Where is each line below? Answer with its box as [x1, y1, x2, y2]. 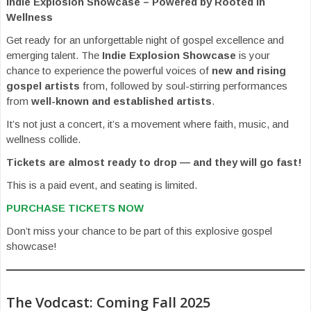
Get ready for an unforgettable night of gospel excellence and [6, 33, 284, 46]
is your [236, 49, 270, 61]
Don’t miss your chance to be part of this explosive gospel [6, 224, 272, 237]
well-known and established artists [31, 94, 212, 107]
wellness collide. [6, 133, 81, 145]
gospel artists [6, 79, 80, 92]
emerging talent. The [6, 49, 102, 61]
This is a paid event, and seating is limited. [6, 178, 197, 191]
